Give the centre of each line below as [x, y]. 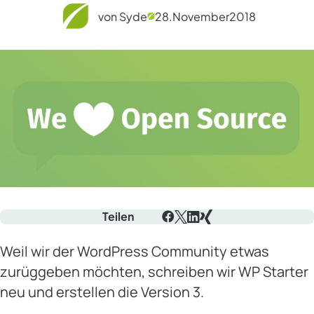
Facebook [186, 231]
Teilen [118, 217]
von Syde [122, 16]
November [200, 16]
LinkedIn [209, 232]
